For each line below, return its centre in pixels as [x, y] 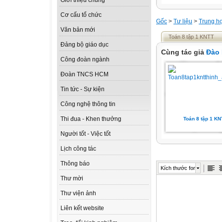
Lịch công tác [78, 149]
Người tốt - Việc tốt [85, 134]
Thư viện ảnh [78, 194]
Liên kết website [82, 208]
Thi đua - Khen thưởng [91, 119]
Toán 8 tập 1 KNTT [191, 37]
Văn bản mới [78, 30]
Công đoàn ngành [85, 60]
